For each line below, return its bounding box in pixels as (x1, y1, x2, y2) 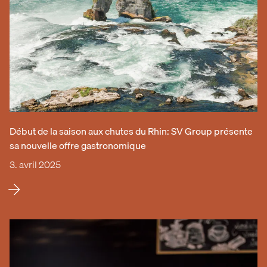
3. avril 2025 (10, 156, 61, 172)
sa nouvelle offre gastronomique (10, 137, 146, 153)
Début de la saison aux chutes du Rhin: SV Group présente (10, 123, 253, 139)
